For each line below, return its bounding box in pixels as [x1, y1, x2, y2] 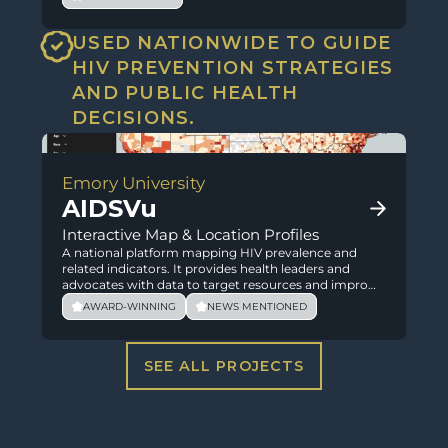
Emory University [62, 173, 205, 193]
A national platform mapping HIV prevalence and [62, 245, 357, 260]
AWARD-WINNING [83, 299, 176, 313]
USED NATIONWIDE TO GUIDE [72, 32, 392, 54]
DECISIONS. [72, 107, 196, 129]
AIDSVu [62, 194, 157, 223]
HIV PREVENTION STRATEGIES [72, 57, 394, 79]
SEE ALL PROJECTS [144, 357, 304, 375]
